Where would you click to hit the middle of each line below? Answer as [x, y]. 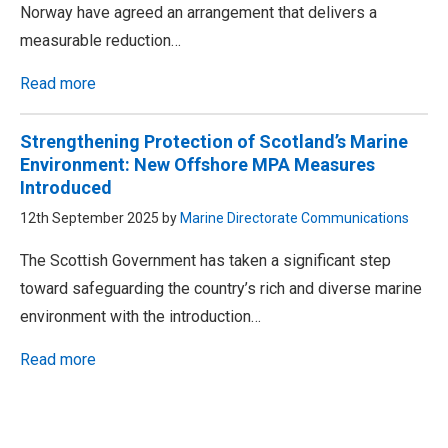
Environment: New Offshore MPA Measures [197, 165]
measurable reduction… [100, 41]
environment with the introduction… [140, 317]
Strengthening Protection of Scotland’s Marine [214, 142]
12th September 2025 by [100, 218]
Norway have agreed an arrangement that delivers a [198, 13]
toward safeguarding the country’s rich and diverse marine [221, 289]
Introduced [66, 188]
